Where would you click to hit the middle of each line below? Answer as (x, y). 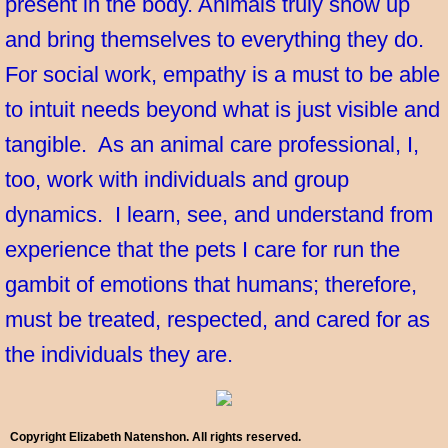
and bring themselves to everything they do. (217, 39)
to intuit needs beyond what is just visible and (222, 109)
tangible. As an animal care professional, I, (212, 144)
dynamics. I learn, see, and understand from (219, 214)
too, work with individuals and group (177, 179)
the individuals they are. (119, 354)
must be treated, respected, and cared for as (217, 319)
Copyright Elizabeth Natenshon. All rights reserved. (155, 437)
